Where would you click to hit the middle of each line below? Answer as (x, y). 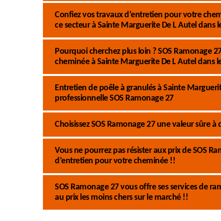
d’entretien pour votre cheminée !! (115, 161)
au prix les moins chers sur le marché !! (121, 198)
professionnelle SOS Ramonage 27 (114, 98)
